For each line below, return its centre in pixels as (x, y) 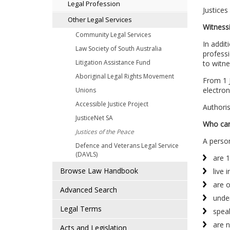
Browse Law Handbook (99, 171)
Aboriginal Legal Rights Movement (125, 76)
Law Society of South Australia (119, 49)
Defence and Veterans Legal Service (127, 146)
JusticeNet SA (94, 118)
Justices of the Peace (105, 132)
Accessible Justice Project (112, 104)
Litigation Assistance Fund (113, 62)
